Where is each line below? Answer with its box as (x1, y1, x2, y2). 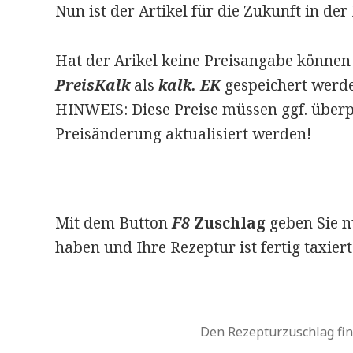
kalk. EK (158, 75, 225, 96)
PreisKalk (54, 75, 130, 96)
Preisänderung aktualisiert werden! (54, 124, 311, 145)
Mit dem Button (54, 213, 168, 234)
